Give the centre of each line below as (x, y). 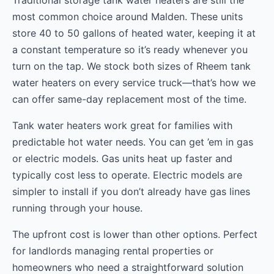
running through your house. (77, 208)
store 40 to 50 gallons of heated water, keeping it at (134, 33)
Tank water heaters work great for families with (122, 126)
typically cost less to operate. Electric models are (127, 175)
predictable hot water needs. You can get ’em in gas (133, 142)
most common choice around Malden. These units (128, 17)
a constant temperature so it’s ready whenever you (130, 50)
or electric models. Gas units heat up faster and (122, 159)
